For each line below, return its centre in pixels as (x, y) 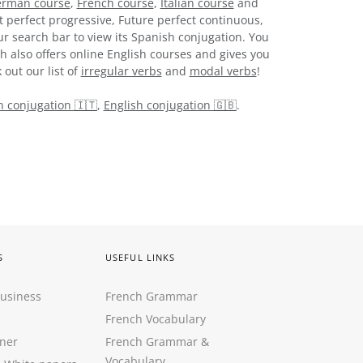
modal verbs (223, 70)
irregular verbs (121, 70)
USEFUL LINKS (141, 257)
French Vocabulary (156, 319)
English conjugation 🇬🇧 (170, 105)
